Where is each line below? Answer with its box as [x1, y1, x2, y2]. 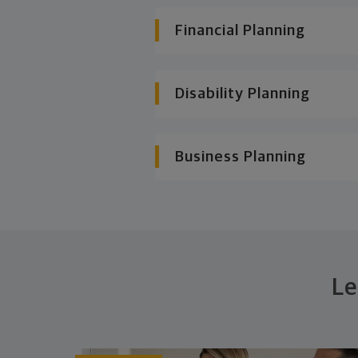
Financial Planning [174, 22, 305, 38]
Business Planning [174, 149, 306, 165]
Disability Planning [174, 86, 310, 101]
